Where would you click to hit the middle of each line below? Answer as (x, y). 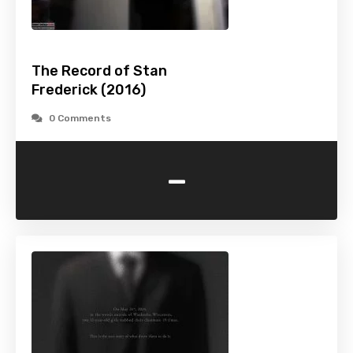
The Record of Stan (99, 71)
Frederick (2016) (89, 90)
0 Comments (80, 119)
